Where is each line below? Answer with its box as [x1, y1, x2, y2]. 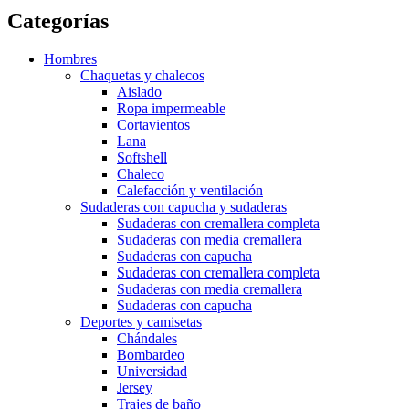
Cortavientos [117, 117, 190, 133]
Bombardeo [117, 347, 184, 363]
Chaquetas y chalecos [80, 68, 204, 84]
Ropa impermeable [117, 100, 225, 117]
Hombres [44, 51, 97, 68]
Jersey [117, 380, 152, 396]
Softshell [117, 150, 167, 166]
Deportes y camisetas [80, 314, 202, 330]
